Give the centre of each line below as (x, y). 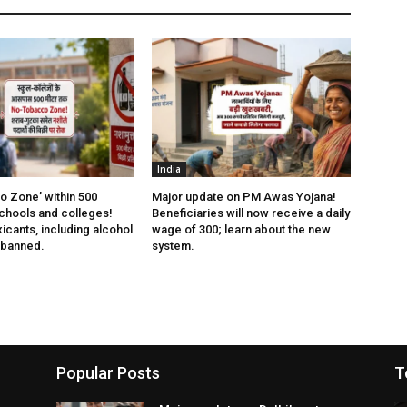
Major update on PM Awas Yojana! (244, 197)
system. (174, 246)
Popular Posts (108, 373)
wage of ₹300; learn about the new (242, 230)
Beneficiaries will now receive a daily (251, 213)
